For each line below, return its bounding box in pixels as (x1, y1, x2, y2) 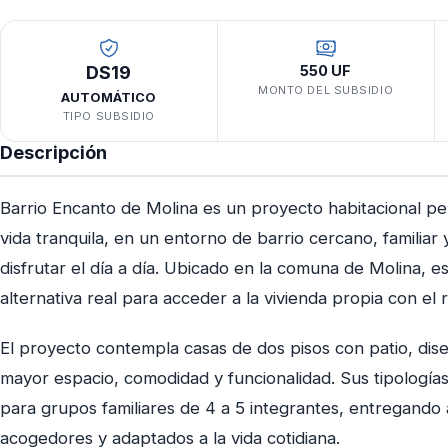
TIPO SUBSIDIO (62, 109, 156, 124)
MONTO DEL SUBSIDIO (258, 82, 394, 97)
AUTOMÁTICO (61, 90, 157, 106)
